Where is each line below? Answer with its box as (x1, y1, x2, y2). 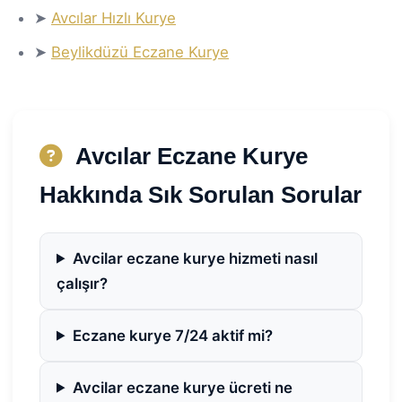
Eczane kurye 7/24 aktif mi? (72, 326, 273, 345)
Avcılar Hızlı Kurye (51, 8, 176, 27)
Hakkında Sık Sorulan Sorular (39, 181, 362, 207)
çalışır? (57, 274, 108, 293)
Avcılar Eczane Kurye (70, 143, 308, 169)
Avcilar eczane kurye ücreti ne (72, 378, 293, 397)
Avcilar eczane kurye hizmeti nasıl (72, 249, 318, 267)
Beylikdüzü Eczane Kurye (51, 42, 229, 61)
